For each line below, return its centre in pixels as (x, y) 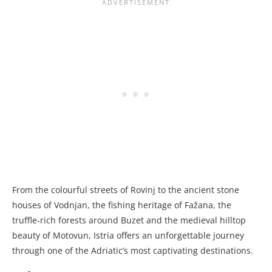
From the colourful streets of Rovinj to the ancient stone (126, 190)
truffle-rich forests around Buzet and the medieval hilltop (129, 220)
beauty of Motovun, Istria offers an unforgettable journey (128, 236)
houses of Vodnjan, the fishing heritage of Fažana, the (122, 205)
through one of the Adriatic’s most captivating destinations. (133, 251)
